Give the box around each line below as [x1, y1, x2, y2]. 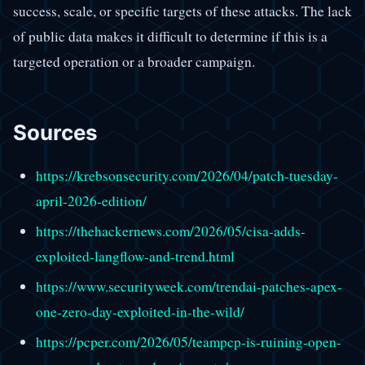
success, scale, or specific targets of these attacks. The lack [13, 2, 352, 21]
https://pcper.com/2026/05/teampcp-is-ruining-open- [35, 332, 341, 351]
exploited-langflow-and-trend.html [35, 246, 235, 266]
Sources [13, 120, 98, 146]
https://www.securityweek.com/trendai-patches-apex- [35, 276, 342, 296]
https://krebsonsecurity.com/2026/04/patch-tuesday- [35, 165, 338, 185]
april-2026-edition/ [35, 191, 147, 210]
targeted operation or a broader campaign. [13, 52, 255, 72]
